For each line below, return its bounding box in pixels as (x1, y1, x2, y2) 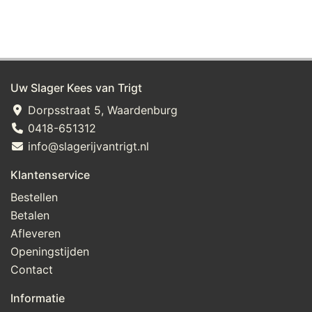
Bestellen (10, 190, 58, 204)
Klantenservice (10, 168, 90, 182)
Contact (10, 263, 53, 276)
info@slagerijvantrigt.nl (24, 139, 149, 153)
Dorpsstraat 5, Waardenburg (24, 103, 178, 117)
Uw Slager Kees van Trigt (10, 81, 142, 95)
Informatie (10, 291, 65, 305)
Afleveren (10, 226, 61, 240)
